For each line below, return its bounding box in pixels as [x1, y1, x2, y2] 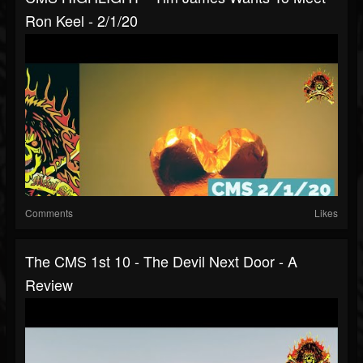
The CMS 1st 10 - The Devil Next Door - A [25, 250, 297, 272]
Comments [25, 206, 73, 220]
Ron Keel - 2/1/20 [25, 10, 138, 32]
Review [25, 274, 73, 296]
